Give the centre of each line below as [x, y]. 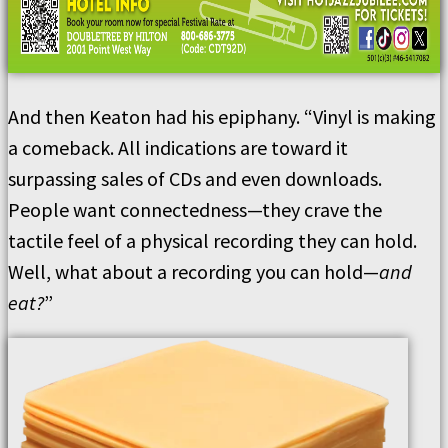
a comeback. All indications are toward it [178, 147]
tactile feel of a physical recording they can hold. [212, 240]
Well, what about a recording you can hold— [193, 271]
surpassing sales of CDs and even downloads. [195, 178]
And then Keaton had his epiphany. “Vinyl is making [222, 116]
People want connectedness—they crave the [195, 209]
